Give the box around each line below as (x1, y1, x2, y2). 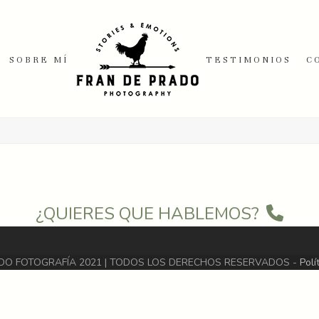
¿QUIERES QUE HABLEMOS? (36, 202, 259, 225)
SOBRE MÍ (9, 54, 68, 65)
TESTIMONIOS (206, 54, 292, 65)
